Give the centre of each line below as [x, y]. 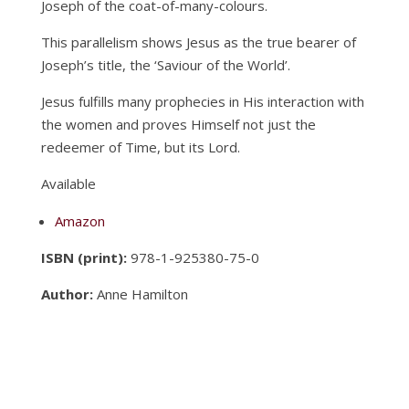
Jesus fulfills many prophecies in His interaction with [202, 101]
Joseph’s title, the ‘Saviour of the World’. [165, 64]
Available [68, 183]
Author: [67, 294]
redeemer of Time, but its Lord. [140, 147]
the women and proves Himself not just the [178, 124]
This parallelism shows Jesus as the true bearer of [198, 42]
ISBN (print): [84, 257]
